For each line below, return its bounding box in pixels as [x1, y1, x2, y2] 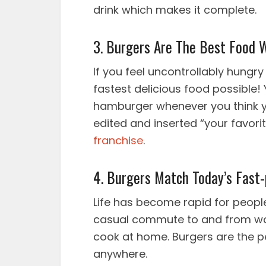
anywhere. [93, 246, 147, 261]
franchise [93, 133, 143, 148]
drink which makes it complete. [93, 2, 256, 17]
